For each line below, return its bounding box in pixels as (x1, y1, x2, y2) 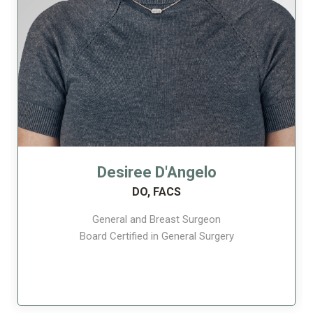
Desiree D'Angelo (96, 163, 217, 181)
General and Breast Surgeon (92, 212, 221, 226)
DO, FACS (132, 184, 181, 198)
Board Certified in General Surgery (79, 229, 234, 242)
